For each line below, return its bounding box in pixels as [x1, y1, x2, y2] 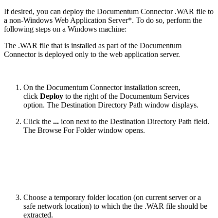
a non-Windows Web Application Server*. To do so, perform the [4, 16, 202, 25]
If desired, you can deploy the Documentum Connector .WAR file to [4, 7, 214, 16]
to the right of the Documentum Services [63, 92, 189, 101]
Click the [23, 117, 53, 126]
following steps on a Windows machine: [4, 25, 127, 34]
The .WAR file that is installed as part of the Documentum [4, 41, 182, 50]
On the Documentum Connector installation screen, [23, 83, 181, 92]
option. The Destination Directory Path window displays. [23, 101, 199, 109]
